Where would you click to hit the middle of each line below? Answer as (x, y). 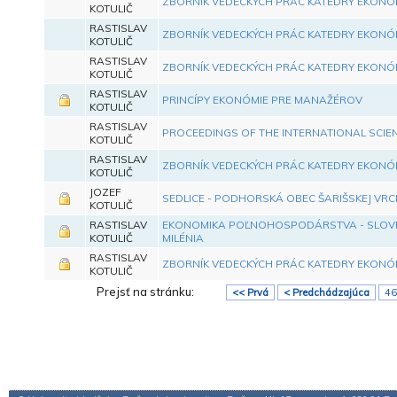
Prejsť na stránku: (147, 291)
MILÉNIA (183, 237)
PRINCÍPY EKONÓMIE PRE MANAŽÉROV (262, 99)
